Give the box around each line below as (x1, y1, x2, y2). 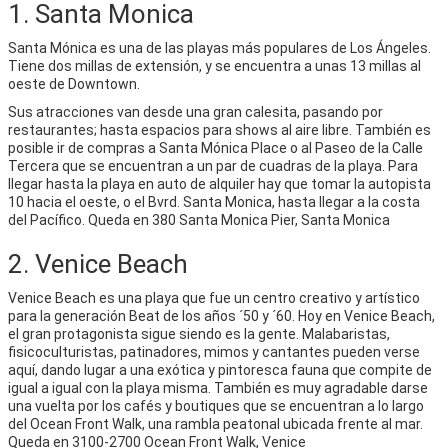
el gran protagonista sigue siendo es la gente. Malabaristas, (8, 325, 390, 342)
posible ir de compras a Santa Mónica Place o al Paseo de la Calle (8, 139, 423, 156)
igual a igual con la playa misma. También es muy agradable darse (8, 379, 428, 396)
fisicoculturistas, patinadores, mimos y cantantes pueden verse (8, 343, 420, 360)
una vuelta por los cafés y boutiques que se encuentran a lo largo (8, 397, 424, 414)
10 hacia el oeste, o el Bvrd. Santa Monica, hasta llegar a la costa (8, 193, 420, 210)
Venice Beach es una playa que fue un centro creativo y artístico (8, 289, 420, 306)
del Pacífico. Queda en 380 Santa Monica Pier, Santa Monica (8, 211, 390, 228)
